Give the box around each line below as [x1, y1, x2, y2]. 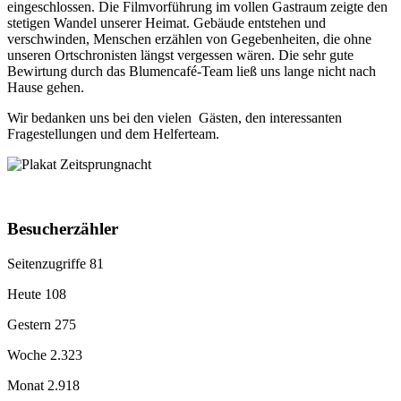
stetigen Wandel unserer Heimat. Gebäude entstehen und [7, 14, 326, 30]
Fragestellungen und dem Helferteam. [7, 125, 219, 141]
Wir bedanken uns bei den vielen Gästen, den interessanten [7, 109, 342, 125]
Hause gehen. [7, 79, 88, 95]
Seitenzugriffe [7, 256, 90, 272]
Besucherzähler [7, 219, 118, 239]
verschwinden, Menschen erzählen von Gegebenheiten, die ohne [7, 30, 371, 47]
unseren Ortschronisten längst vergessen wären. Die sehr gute [7, 47, 354, 63]
